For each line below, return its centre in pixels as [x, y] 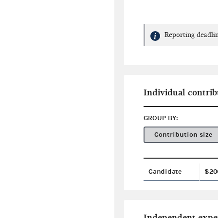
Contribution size [183, 135]
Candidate [165, 172]
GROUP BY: [161, 118]
